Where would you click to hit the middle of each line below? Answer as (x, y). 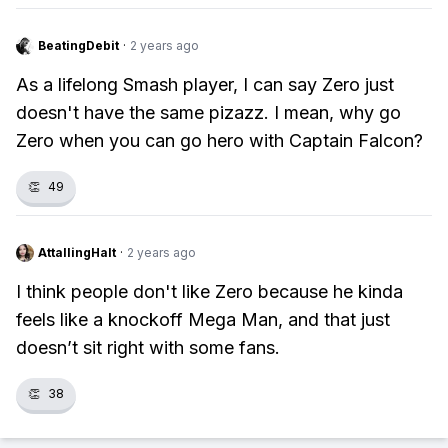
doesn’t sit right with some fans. (148, 347)
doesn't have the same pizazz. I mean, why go (208, 112)
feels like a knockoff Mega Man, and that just (203, 319)
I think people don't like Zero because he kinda (209, 291)
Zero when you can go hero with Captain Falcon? (219, 140)
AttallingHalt (77, 252)
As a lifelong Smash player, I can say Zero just (205, 84)
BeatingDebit (78, 45)
